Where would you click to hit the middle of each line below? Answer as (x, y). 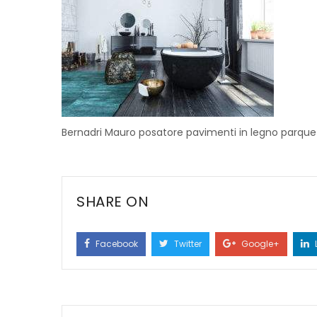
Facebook (116, 244)
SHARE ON (113, 202)
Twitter (187, 244)
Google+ (259, 244)
